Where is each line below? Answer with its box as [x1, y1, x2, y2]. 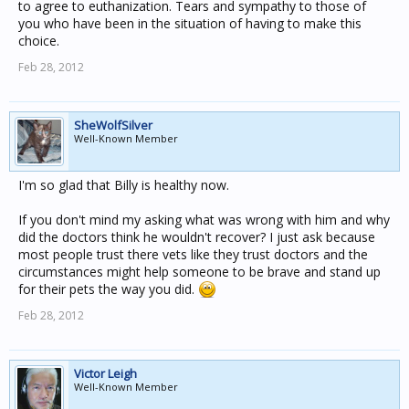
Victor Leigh [74, 365, 137, 382]
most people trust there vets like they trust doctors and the [18, 246, 368, 263]
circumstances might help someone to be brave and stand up [18, 263, 381, 280]
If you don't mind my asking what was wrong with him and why [18, 211, 390, 228]
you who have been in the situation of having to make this [18, 15, 362, 32]
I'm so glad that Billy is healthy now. [18, 176, 229, 194]
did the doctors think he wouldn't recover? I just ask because [18, 228, 375, 246]
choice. [18, 32, 59, 49]
